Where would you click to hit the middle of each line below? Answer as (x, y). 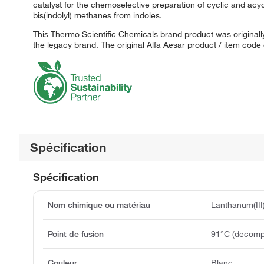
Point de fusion (76, 234)
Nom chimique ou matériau (99, 205)
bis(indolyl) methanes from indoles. (98, 15)
